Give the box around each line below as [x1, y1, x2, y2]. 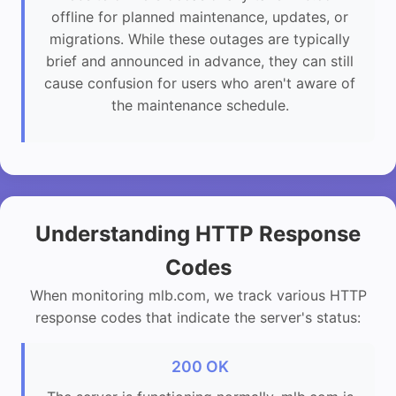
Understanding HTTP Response [35, 221, 361, 247]
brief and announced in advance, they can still [46, 52, 354, 71]
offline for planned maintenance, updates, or [51, 8, 348, 27]
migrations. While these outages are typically [49, 30, 350, 49]
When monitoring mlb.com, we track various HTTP [29, 286, 367, 305]
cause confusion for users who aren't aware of [44, 74, 355, 93]
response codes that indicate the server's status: [35, 308, 361, 327]
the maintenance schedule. [110, 96, 289, 115]
